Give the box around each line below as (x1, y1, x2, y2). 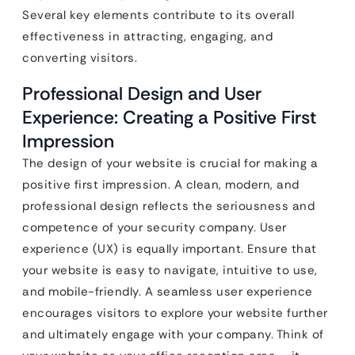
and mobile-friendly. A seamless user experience (22, 284, 313, 300)
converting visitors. (22, 50, 137, 67)
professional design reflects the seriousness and (22, 198, 315, 215)
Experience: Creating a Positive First (22, 105, 316, 130)
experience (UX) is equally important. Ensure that (22, 241, 317, 258)
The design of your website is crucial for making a (22, 155, 318, 172)
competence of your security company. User (22, 219, 287, 236)
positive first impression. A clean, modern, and (22, 177, 300, 193)
